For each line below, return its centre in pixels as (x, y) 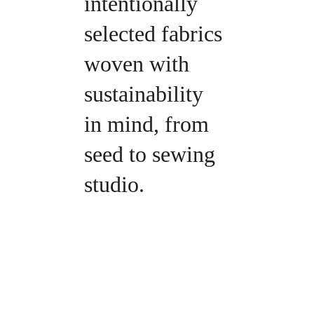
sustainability (146, 94)
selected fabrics (156, 33)
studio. (114, 184)
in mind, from (149, 124)
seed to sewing (152, 154)
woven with (139, 63)
